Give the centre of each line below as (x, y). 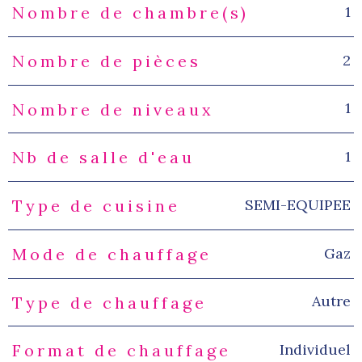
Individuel (315, 350)
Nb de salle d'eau (103, 158)
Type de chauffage (109, 302)
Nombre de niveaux (113, 109)
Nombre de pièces (106, 61)
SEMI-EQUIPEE (297, 204)
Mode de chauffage (112, 254)
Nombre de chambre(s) (130, 13)
